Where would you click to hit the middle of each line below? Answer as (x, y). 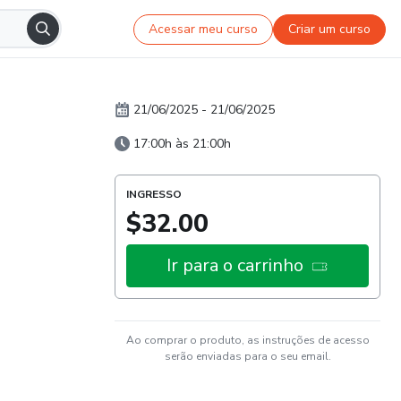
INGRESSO (154, 194)
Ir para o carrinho (235, 265)
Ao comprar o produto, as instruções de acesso (247, 340)
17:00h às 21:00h (182, 144)
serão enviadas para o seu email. (247, 356)
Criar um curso (330, 29)
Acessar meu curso (204, 29)
